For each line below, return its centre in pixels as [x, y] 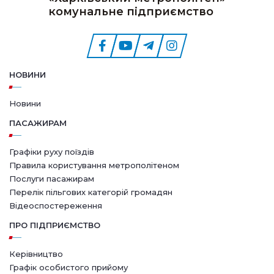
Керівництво [36, 254]
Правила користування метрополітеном [94, 165]
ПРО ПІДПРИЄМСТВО [55, 225]
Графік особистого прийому [68, 267]
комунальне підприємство [131, 11]
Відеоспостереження [56, 205]
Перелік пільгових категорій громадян [91, 192]
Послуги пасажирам [52, 178]
